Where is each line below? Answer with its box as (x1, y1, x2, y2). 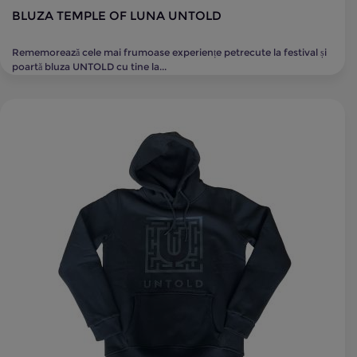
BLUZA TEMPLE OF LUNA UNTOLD (12, 8, 222, 23)
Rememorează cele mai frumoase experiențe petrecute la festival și (12, 46, 327, 58)
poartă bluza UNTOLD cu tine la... (12, 61, 167, 73)
